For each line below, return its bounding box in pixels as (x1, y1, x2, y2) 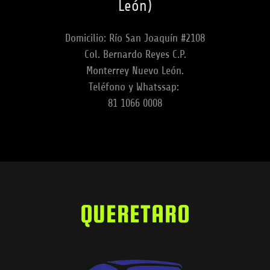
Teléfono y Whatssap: (88, 81, 182, 93)
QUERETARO (80, 199, 190, 228)
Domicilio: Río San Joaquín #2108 (65, 32, 205, 45)
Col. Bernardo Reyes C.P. (84, 48, 186, 61)
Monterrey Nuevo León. (86, 64, 184, 77)
